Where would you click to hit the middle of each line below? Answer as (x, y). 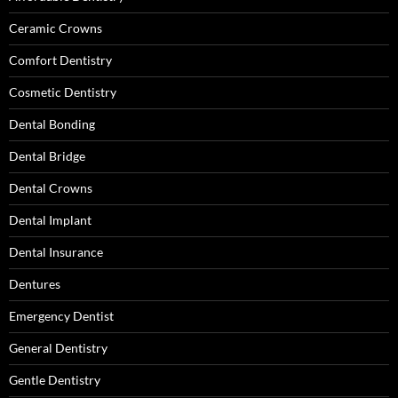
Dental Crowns (51, 188)
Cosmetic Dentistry (63, 92)
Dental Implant (50, 220)
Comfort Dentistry (60, 60)
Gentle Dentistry (55, 380)
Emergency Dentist (61, 316)
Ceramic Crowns (56, 28)
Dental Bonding (52, 124)
